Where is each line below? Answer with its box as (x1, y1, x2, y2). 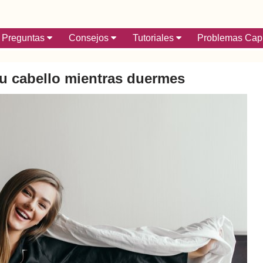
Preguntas (1, 33, 47, 43)
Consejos (68, 33, 111, 43)
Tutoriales (132, 33, 176, 43)
